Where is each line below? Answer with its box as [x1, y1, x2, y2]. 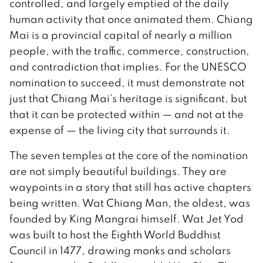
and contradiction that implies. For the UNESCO [9, 60, 247, 74]
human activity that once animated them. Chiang [9, 12, 253, 26]
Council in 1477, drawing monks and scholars [9, 244, 231, 258]
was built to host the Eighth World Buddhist [9, 228, 221, 242]
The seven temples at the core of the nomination [9, 149, 248, 163]
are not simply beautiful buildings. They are [9, 164, 227, 178]
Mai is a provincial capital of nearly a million [9, 28, 232, 42]
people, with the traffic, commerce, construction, [9, 44, 249, 58]
